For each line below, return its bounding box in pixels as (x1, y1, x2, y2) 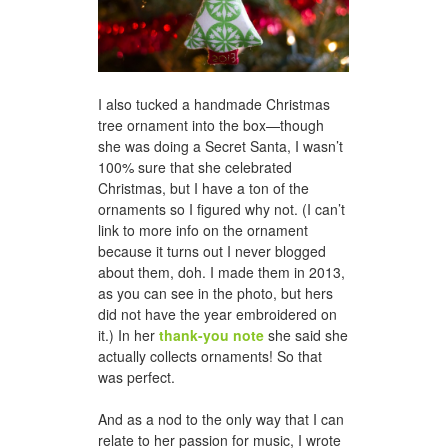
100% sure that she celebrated (98, 157, 292, 178)
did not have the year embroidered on (98, 304, 337, 325)
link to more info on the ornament (98, 220, 308, 241)
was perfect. (98, 367, 175, 388)
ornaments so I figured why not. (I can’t (98, 199, 345, 220)
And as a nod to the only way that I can (98, 409, 344, 430)
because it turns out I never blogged (98, 241, 326, 262)
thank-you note (159, 325, 264, 346)
